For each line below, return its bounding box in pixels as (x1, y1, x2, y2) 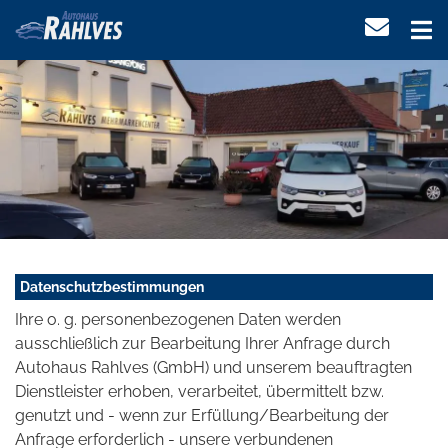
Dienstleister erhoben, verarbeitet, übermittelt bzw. (15, 382, 384, 402)
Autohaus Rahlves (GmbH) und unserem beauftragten (15, 358, 412, 378)
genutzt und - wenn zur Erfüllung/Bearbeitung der (15, 406, 389, 426)
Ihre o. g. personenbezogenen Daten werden (15, 310, 341, 330)
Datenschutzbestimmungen (20, 279, 204, 296)
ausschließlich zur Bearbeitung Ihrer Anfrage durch (15, 334, 390, 354)
